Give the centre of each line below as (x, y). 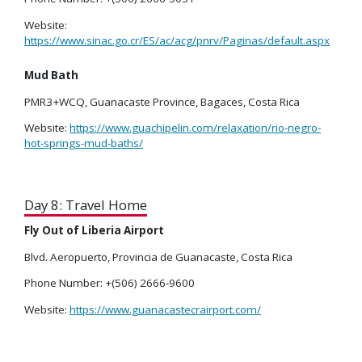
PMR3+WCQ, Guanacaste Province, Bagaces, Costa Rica (162, 101)
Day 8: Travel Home (86, 205)
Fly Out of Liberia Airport (94, 231)
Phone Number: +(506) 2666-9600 (109, 283)
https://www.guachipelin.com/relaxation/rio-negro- (195, 128)
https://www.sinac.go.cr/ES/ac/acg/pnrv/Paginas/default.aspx (177, 40)
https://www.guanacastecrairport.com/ (165, 309)
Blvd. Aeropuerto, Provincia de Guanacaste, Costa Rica (158, 257)
